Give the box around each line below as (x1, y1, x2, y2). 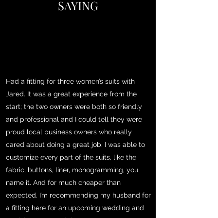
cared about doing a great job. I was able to (6, 140, 145, 148)
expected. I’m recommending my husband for (6, 191, 151, 199)
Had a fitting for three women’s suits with (6, 77, 135, 85)
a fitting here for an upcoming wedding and (6, 203, 144, 212)
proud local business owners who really (6, 127, 132, 136)
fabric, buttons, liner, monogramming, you (6, 165, 138, 174)
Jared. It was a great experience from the (6, 90, 137, 98)
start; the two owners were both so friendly (6, 102, 142, 110)
